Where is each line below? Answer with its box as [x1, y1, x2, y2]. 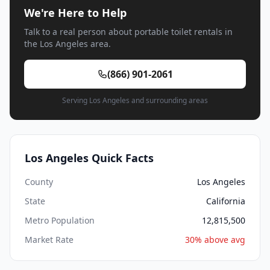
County [25, 176, 53, 188]
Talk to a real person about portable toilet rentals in [24, 26, 233, 38]
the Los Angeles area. [24, 38, 111, 50]
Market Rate [25, 234, 74, 246]
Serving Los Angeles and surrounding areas [62, 95, 208, 106]
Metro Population [25, 215, 95, 227]
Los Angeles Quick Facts [25, 151, 154, 166]
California [206, 195, 245, 207]
